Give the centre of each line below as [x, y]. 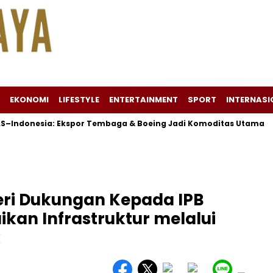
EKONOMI [29, 100]
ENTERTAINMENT [144, 100]
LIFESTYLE [79, 100]
